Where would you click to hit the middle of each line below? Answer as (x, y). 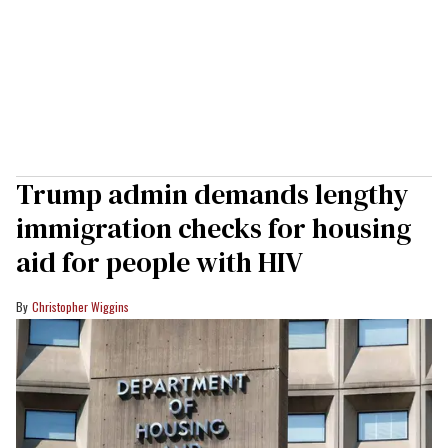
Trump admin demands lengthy (212, 193)
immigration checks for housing (213, 227)
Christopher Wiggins (80, 306)
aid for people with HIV (159, 261)
